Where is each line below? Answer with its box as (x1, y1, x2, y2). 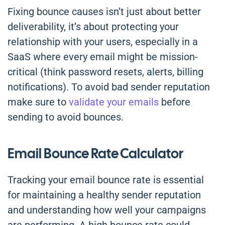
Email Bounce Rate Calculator (8, 145, 183, 163)
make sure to (8, 96, 69, 108)
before (159, 96, 190, 108)
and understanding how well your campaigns (8, 204, 206, 216)
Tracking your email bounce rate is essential (8, 174, 204, 186)
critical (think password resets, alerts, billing (8, 66, 203, 78)
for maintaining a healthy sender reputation (8, 189, 201, 201)
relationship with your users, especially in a (8, 36, 198, 48)
